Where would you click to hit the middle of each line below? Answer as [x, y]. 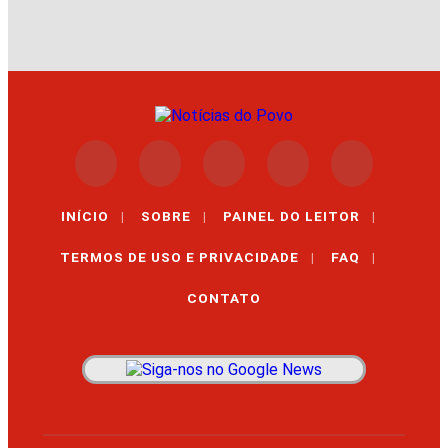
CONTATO [224, 297]
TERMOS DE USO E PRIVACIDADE [179, 256]
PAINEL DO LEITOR [291, 215]
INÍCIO [84, 215]
